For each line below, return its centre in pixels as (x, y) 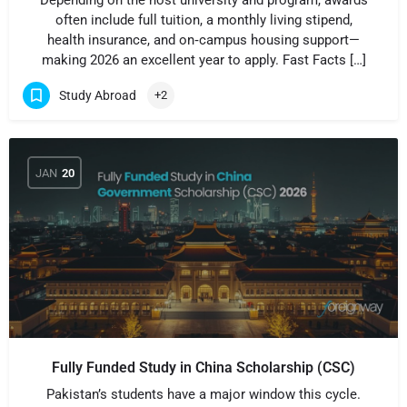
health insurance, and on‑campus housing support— (203, 40)
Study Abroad (98, 95)
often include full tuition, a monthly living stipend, (203, 20)
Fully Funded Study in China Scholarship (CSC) (203, 367)
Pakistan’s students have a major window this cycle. (203, 394)
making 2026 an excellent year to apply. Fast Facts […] (203, 60)
